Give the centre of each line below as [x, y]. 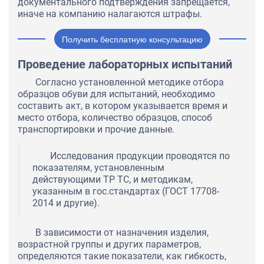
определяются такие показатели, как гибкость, [122, 256]
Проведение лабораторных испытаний [125, 65]
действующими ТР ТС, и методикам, [113, 180]
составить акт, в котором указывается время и [123, 106]
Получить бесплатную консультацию [132, 39]
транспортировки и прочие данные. [96, 130]
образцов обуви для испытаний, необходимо [116, 94]
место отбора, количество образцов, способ [115, 118]
